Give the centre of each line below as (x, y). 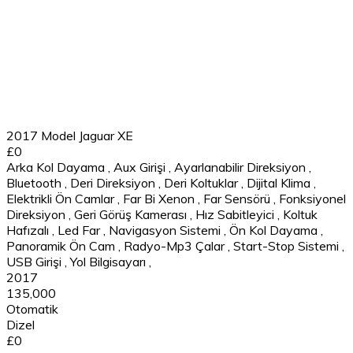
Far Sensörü (237, 198)
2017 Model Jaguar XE (70, 135)
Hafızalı (28, 230)
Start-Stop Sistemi (286, 245)
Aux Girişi (139, 167)
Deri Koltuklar (201, 182)
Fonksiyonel (312, 198)
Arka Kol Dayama (56, 167)
